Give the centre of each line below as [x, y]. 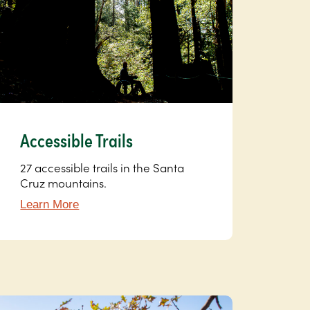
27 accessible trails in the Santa [102, 168]
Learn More [50, 205]
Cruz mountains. [64, 183]
